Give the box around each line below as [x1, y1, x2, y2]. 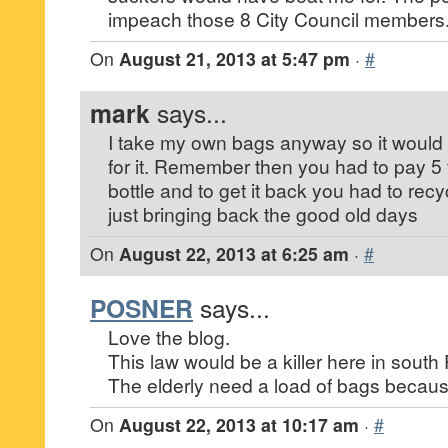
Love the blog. [108, 323, 230, 350]
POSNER [90, 290, 193, 326]
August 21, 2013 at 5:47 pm [119, 46, 350, 71]
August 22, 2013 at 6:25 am [119, 241, 349, 266]
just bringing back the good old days [108, 200, 418, 227]
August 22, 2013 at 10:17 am [119, 412, 359, 437]
